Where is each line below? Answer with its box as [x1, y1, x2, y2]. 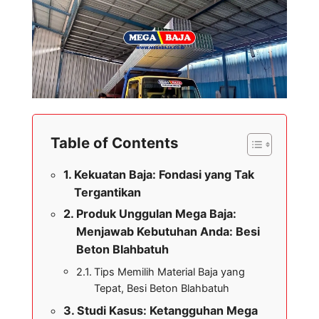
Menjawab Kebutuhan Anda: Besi [76, 224, 261, 239]
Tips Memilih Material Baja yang [93, 266, 245, 279]
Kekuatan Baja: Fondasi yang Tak [74, 167, 255, 182]
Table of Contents [51, 134, 178, 152]
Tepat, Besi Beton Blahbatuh [93, 282, 229, 296]
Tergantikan [74, 185, 142, 200]
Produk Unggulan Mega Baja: [76, 206, 237, 221]
